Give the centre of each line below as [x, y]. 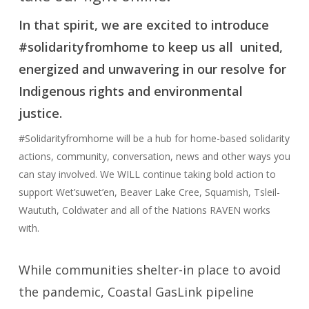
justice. [42, 113]
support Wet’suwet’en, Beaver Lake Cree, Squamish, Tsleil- [149, 192]
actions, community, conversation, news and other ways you [154, 156]
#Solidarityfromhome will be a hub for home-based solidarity [154, 138]
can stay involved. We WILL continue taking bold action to [147, 174]
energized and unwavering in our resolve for [152, 69]
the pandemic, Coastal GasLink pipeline [136, 292]
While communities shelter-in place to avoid [149, 270]
